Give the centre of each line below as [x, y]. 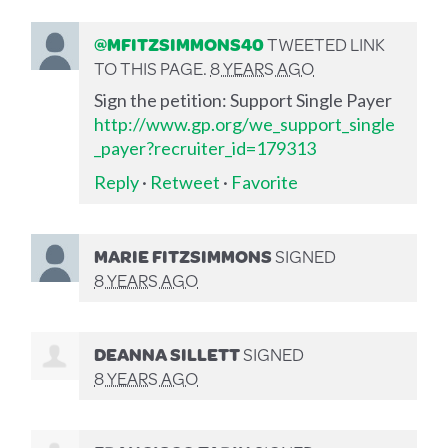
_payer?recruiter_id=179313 [205, 147]
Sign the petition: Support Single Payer [243, 99]
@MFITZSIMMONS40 [179, 43]
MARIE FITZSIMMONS [183, 255]
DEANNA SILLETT [167, 353]
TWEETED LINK [325, 43]
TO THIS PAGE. [152, 67]
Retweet [185, 181]
